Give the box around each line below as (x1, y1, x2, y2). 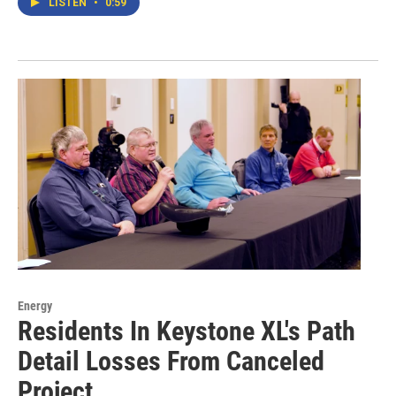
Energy (18, 299, 52, 314)
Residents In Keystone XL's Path (18, 316, 355, 347)
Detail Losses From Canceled (18, 346, 324, 377)
